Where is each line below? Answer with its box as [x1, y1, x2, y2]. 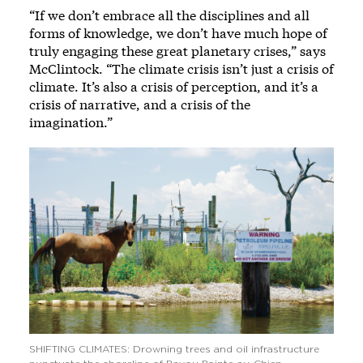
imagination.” [29, 113, 113, 130]
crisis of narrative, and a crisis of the [29, 95, 250, 113]
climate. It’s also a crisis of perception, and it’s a [29, 77, 318, 95]
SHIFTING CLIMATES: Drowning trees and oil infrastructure [29, 344, 319, 354]
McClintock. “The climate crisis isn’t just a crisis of [29, 59, 334, 77]
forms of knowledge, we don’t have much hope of [29, 23, 327, 41]
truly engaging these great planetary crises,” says [29, 41, 326, 59]
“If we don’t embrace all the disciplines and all [29, 6, 310, 23]
